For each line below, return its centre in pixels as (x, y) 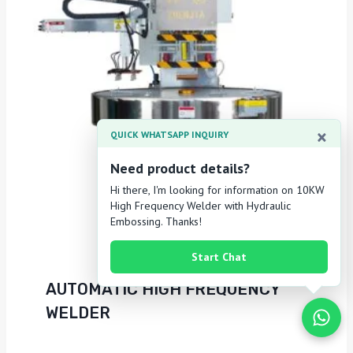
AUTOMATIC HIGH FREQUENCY (163, 290)
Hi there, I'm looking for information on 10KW (217, 190)
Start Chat (219, 257)
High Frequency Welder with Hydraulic (201, 206)
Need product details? (180, 168)
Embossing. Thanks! (156, 221)
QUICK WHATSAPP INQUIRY (169, 134)
